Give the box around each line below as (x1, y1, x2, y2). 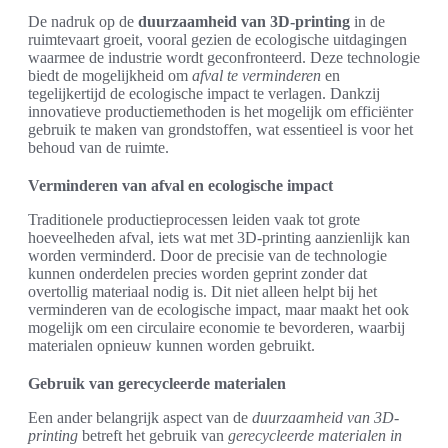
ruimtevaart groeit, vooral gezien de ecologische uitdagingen (28, 31, 407, 48)
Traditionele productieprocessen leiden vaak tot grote (28, 211, 360, 228)
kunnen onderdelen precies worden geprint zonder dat (28, 265, 367, 282)
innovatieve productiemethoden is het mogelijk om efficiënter (28, 103, 413, 120)
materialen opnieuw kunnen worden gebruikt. (28, 337, 315, 354)
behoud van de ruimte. (28, 139, 169, 156)
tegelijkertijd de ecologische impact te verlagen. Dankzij (28, 85, 380, 102)
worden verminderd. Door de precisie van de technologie (28, 247, 387, 264)
